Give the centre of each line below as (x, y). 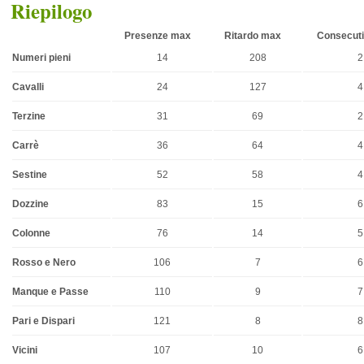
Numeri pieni (42, 57)
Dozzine (31, 204)
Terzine (29, 116)
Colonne (32, 233)
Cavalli (28, 87)
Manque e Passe (51, 291)
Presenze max (157, 35)
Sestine (30, 174)
